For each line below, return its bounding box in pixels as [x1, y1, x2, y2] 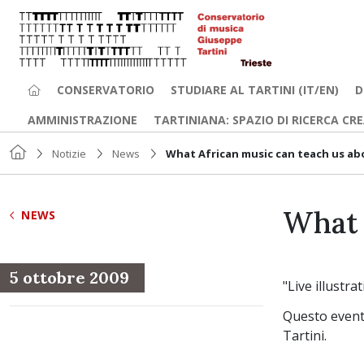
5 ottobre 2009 [10, 267, 129, 288]
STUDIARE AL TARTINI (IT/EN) [171, 82, 339, 97]
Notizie [52, 146, 86, 161]
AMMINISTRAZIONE [28, 112, 137, 128]
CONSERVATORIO [57, 82, 154, 97]
